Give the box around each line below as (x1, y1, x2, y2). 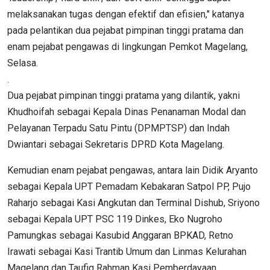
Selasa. (7, 57, 38, 69)
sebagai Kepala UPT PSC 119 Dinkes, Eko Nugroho (7, 213, 222, 225)
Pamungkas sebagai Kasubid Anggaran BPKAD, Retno (7, 229, 233, 241)
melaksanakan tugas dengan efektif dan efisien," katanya (7, 8, 244, 20)
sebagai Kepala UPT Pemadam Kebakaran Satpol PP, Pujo (7, 180, 251, 192)
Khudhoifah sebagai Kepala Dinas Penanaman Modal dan (7, 105, 246, 118)
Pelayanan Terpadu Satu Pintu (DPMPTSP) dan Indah (7, 122, 230, 134)
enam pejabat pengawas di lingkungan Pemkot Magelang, (7, 40, 248, 52)
